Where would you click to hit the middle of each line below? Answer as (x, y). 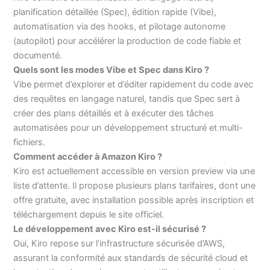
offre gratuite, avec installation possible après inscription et (134, 200)
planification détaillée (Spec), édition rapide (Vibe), (115, 12)
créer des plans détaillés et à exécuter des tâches (114, 114)
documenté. (38, 56)
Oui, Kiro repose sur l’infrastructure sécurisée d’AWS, (119, 244)
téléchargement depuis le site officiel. (89, 215)
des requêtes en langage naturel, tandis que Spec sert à (127, 99)
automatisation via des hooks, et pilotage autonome (120, 27)
